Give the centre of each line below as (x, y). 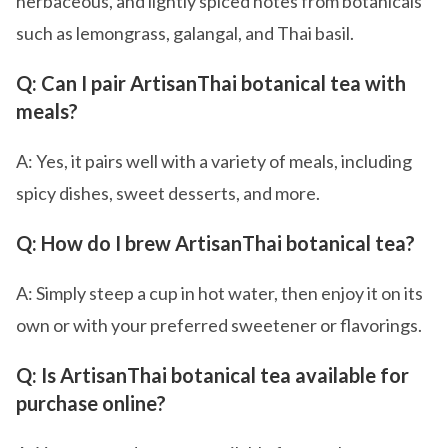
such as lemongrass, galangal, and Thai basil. (185, 33)
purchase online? (91, 403)
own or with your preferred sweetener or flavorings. (219, 325)
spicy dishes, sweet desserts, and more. (168, 193)
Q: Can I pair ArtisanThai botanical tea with (211, 83)
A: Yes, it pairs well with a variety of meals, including (214, 161)
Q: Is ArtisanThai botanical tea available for (212, 375)
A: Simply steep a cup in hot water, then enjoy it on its (219, 293)
